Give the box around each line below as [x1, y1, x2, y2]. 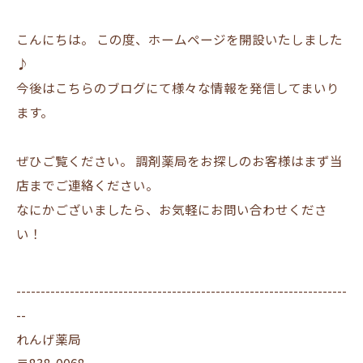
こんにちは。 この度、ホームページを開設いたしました [16, 30, 343, 48]
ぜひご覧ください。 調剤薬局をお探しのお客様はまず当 [16, 152, 343, 169]
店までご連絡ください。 [16, 176, 159, 194]
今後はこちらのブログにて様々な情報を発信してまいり [16, 79, 340, 96]
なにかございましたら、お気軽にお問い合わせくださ [16, 200, 327, 218]
